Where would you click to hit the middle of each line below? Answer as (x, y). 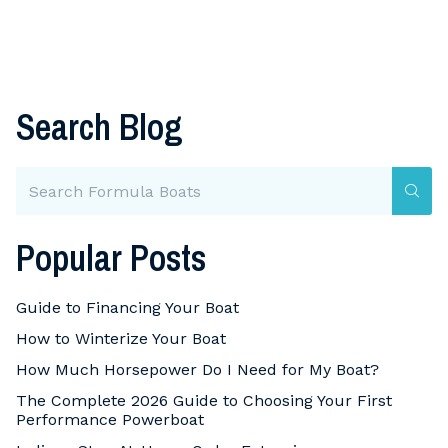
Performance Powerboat (110, 420)
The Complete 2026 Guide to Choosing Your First (204, 401)
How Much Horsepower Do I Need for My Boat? (197, 370)
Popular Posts (111, 258)
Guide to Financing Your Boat (127, 308)
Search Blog (99, 127)
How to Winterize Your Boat (121, 339)
